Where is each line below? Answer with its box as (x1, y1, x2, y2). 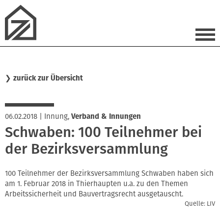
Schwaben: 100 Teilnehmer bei (5, 123, 202, 141)
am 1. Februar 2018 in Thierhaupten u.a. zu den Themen (5, 179, 188, 188)
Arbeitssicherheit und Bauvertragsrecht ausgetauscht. (5, 189, 183, 198)
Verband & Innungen (71, 112, 141, 121)
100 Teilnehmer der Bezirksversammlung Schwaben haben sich (5, 168, 214, 178)
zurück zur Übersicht (13, 74, 83, 83)
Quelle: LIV (185, 199, 215, 207)
